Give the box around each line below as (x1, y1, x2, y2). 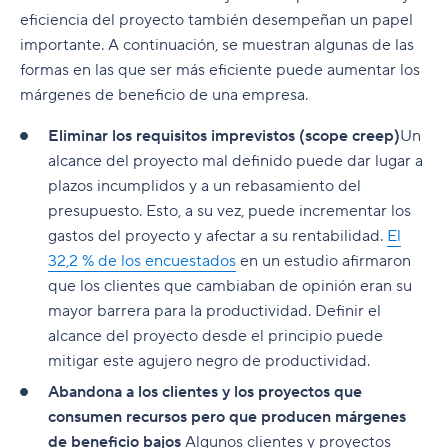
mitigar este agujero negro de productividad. (48, 350, 374, 371)
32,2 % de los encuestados (48, 250, 236, 271)
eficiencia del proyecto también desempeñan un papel (20, 9, 413, 30)
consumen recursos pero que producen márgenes (48, 406, 406, 427)
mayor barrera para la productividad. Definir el (48, 300, 381, 321)
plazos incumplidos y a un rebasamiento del (48, 175, 361, 196)
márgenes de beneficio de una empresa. (20, 84, 308, 105)
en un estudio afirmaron (236, 250, 411, 271)
